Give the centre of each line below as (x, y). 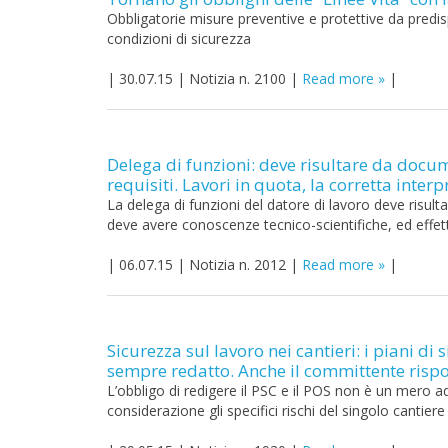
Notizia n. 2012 (237, 264)
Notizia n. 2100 (237, 78)
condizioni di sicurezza (179, 38)
